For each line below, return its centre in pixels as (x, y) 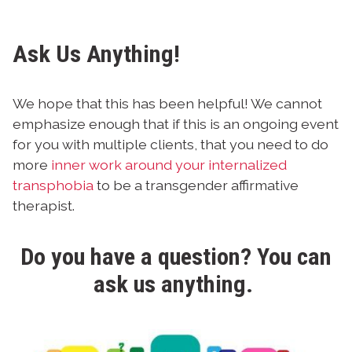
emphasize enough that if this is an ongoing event (176, 124)
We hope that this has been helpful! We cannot (167, 104)
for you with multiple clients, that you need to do (170, 145)
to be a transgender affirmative (196, 185)
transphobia (53, 185)
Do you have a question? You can (176, 256)
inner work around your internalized (169, 165)
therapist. (47, 206)
